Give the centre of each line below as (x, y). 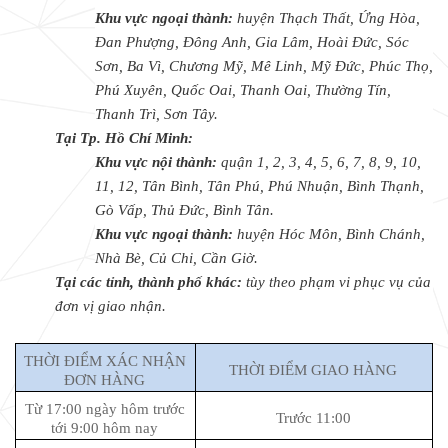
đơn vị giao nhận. (110, 306)
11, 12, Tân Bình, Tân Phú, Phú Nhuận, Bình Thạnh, (259, 186)
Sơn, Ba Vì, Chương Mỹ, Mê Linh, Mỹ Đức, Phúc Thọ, (264, 66)
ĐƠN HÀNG (105, 380)
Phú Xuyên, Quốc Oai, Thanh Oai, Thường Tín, (243, 90)
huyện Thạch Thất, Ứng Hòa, (328, 18)
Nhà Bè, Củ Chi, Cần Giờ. (176, 258)
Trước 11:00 (313, 418)
